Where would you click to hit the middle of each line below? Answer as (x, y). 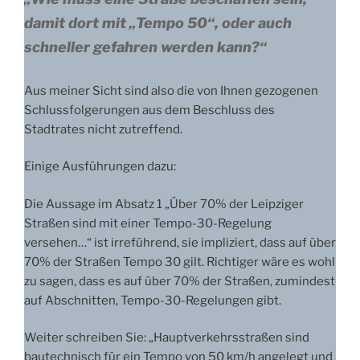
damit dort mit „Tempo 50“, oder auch (158, 22)
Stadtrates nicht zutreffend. (103, 129)
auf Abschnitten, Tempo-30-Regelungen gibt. (153, 300)
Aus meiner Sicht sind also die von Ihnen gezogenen (171, 90)
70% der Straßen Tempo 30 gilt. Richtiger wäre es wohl (180, 262)
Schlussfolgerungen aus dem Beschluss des (149, 110)
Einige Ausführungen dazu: (100, 167)
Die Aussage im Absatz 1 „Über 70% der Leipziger (164, 204)
